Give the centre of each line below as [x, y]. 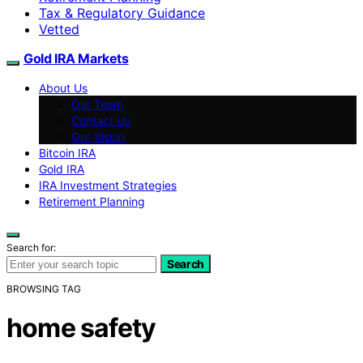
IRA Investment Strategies [108, 185]
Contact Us [101, 120]
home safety [81, 328]
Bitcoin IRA [67, 152]
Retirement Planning [92, 201]
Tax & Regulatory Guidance [122, 13]
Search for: [31, 247]
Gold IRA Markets [76, 58]
